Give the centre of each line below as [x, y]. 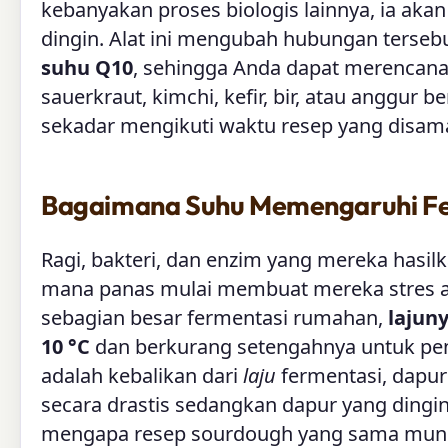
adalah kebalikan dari [142, 375]
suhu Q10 [87, 67]
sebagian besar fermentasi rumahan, [214, 317]
